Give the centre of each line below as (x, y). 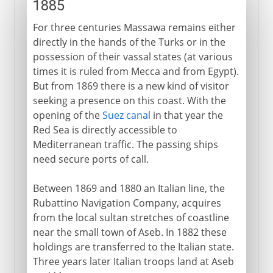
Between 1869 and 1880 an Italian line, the (129, 188)
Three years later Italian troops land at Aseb (133, 261)
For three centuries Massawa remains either (134, 27)
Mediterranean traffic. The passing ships (125, 144)
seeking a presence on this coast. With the (129, 100)
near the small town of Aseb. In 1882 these (129, 232)
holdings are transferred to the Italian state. (133, 246)
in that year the (186, 115)
